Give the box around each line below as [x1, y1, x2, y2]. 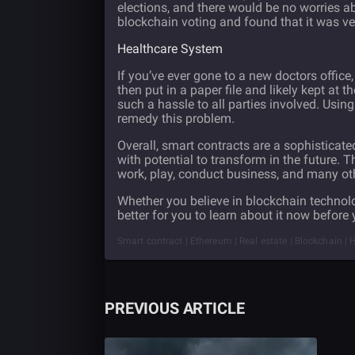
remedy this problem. [117, 111, 235, 126]
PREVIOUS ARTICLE [105, 299, 245, 318]
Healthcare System [117, 41, 223, 56]
